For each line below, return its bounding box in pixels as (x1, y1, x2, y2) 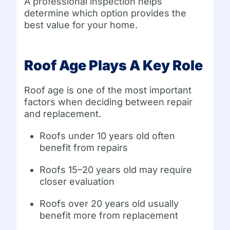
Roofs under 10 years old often (40, 130, 176, 142)
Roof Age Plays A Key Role (24, 57, 203, 74)
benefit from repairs (40, 142, 128, 154)
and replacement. (24, 108, 102, 120)
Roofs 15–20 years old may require (40, 164, 193, 176)
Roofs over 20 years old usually (40, 198, 179, 209)
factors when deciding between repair (24, 97, 193, 108)
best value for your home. (24, 20, 138, 31)
